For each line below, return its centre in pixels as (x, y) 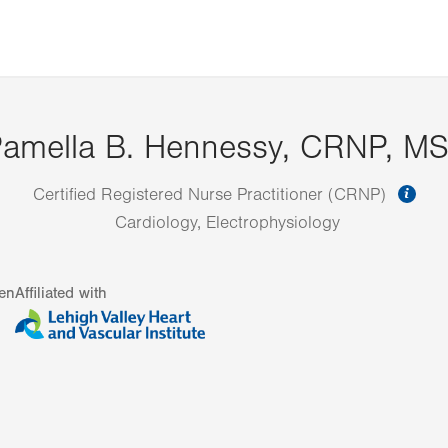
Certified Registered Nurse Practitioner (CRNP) (211, 195)
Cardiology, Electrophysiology (227, 223)
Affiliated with (61, 293)
